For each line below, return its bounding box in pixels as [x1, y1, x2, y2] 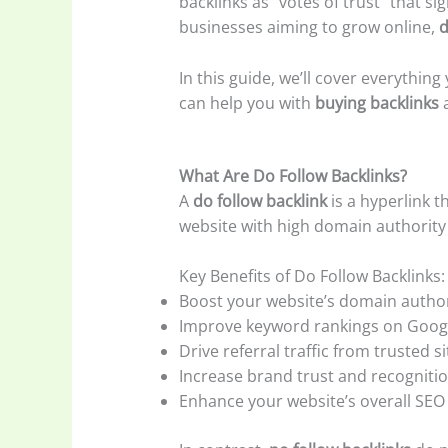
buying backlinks [314, 92, 439, 115]
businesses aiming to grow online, [178, 16, 439, 39]
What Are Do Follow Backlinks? [178, 164, 407, 187]
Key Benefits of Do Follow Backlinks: [178, 265, 445, 288]
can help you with [178, 92, 315, 115]
